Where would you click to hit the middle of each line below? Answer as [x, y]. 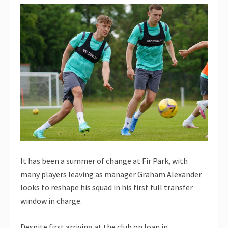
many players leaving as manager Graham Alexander [111, 174]
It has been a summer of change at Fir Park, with [104, 161]
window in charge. [51, 201]
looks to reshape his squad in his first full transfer [107, 188]
